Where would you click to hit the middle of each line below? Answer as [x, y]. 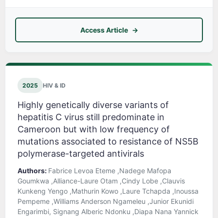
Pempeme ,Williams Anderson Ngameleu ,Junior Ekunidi [106, 201]
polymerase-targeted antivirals [81, 154]
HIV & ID [54, 86]
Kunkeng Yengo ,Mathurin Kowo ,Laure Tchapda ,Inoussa [108, 191]
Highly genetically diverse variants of [93, 105]
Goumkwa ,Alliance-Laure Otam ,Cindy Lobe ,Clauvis [101, 181]
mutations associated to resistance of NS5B [108, 142]
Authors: [33, 171]
